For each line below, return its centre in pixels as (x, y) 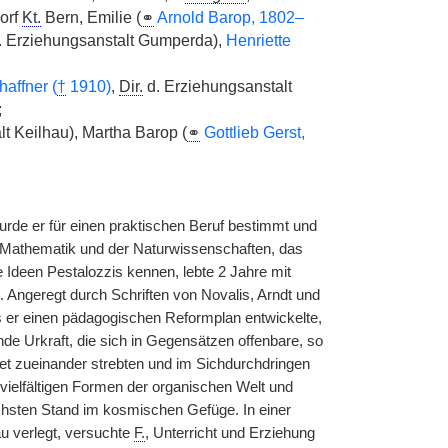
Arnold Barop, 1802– (230, 17)
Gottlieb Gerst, (254, 132)
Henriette (258, 40)
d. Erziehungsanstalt (217, 86)
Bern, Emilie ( (90, 17)
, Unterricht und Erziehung (229, 433)
